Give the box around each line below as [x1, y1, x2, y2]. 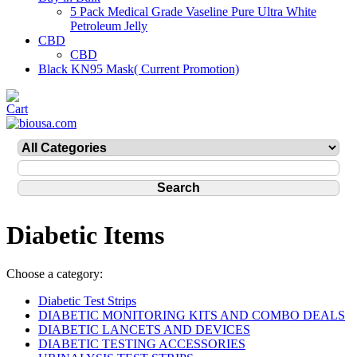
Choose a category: [6, 267, 103, 281]
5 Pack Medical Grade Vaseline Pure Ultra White [70, 5, 316, 18]
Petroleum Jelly [70, 19, 147, 33]
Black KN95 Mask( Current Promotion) [38, 62, 239, 76]
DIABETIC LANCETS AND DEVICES [38, 323, 250, 337]
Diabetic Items [6, 221, 164, 250]
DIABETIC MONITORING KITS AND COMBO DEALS [38, 308, 345, 323]
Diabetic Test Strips [38, 294, 136, 308]
